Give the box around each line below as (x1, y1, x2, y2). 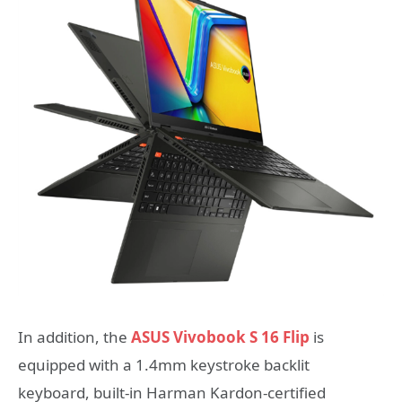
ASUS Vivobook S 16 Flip (131, 326, 310, 347)
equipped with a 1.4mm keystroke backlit (18, 354, 310, 375)
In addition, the (18, 326, 131, 347)
